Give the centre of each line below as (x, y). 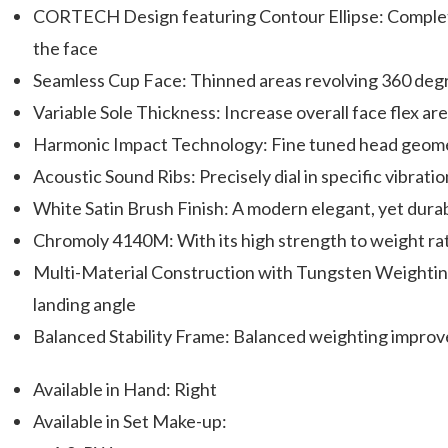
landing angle (85, 304)
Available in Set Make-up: (130, 421)
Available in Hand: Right (125, 389)
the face (66, 48)
